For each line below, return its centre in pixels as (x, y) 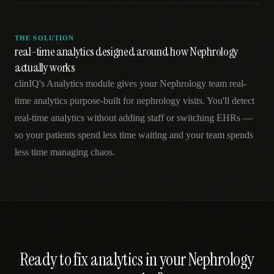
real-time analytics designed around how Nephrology (127, 51)
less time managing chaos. (65, 152)
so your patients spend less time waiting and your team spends (134, 135)
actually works (45, 67)
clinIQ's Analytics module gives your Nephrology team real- (131, 83)
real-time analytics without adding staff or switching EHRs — (134, 118)
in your (166, 260)
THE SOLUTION (45, 38)
